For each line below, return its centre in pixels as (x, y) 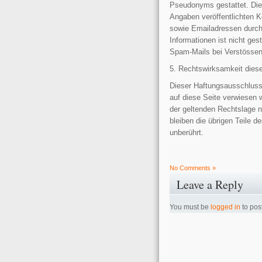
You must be (190, 207)
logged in (225, 207)
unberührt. (187, 132)
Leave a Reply (210, 185)
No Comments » (193, 168)
